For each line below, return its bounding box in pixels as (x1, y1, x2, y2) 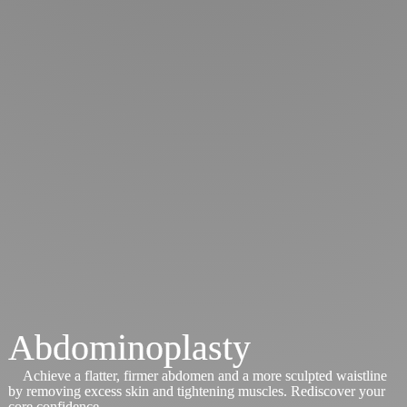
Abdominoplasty (7, 326, 251, 368)
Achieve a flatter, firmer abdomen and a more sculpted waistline (22, 367, 387, 383)
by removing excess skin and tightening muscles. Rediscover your (7, 382, 385, 399)
